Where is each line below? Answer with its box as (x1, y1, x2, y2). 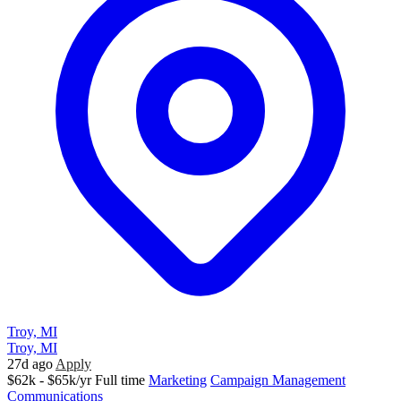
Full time (95, 372, 145, 388)
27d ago (7, 356, 53, 372)
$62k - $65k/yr (7, 372, 91, 388)
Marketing (149, 372, 207, 388)
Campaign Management (210, 372, 346, 388)
